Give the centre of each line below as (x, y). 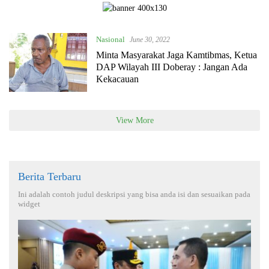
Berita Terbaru (50, 177)
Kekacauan (117, 79)
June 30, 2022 (150, 40)
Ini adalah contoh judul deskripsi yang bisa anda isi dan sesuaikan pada (134, 195)
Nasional (110, 39)
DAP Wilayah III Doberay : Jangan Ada (171, 67)
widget (29, 204)
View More (134, 121)
